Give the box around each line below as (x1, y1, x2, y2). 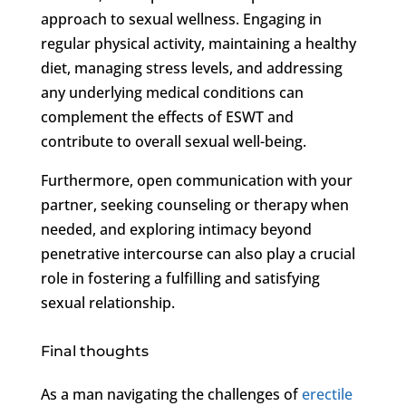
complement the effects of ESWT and (40, 106, 294, 127)
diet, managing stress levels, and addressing (40, 57, 343, 78)
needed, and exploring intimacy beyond (40, 218, 312, 239)
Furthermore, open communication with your (40, 169, 353, 190)
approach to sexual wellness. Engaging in (40, 8, 322, 29)
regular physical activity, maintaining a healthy (40, 33, 356, 53)
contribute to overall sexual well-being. (40, 130, 306, 151)
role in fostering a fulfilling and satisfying (40, 267, 320, 288)
